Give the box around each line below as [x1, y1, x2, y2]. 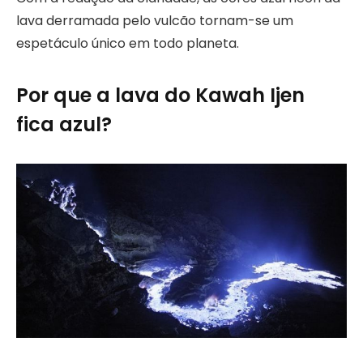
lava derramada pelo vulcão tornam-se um [16, 11, 293, 30]
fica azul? [16, 111, 112, 139]
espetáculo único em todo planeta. [16, 33, 239, 53]
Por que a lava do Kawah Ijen [16, 82, 305, 109]
